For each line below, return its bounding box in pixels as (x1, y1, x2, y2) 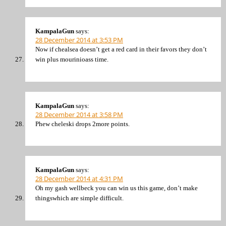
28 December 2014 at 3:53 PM (35, 35, 123, 45)
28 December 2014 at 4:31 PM (35, 174, 123, 184)
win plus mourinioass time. (35, 55, 108, 64)
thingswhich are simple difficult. (35, 194, 124, 202)
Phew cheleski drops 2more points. (35, 120, 130, 128)
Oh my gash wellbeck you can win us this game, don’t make (35, 184, 198, 192)
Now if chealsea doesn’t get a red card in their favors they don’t (35, 45, 207, 53)
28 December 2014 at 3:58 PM (35, 109, 123, 119)
